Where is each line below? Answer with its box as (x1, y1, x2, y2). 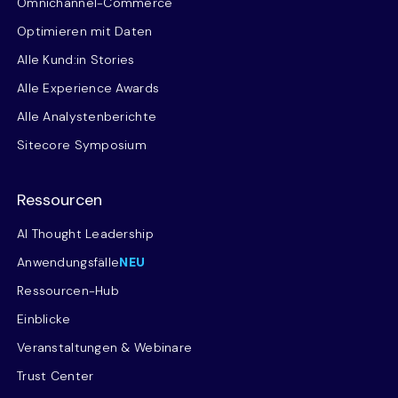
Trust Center (17, 367, 94, 384)
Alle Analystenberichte (17, 107, 157, 124)
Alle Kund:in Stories (17, 51, 135, 68)
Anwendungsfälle (17, 253, 120, 270)
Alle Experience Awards (17, 79, 160, 96)
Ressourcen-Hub (17, 282, 119, 298)
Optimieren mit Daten (17, 22, 153, 39)
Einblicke (17, 310, 71, 327)
